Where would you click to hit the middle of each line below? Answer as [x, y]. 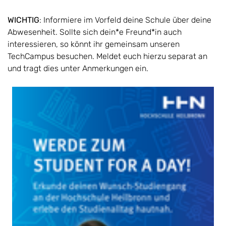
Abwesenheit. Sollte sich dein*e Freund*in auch [95, 32]
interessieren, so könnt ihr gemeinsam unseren [94, 44]
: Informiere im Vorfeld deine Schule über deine [125, 20]
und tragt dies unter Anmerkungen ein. [78, 68]
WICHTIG [23, 20]
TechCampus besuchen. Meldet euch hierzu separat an [107, 56]
